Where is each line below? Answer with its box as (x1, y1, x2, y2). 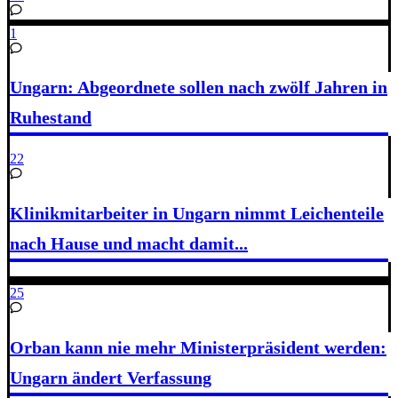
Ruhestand (10, 107, 92, 128)
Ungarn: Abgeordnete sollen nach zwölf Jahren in (10, 77, 387, 98)
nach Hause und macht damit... (10, 233, 248, 253)
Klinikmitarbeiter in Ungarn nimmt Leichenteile (10, 203, 384, 223)
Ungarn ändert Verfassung (10, 367, 211, 387)
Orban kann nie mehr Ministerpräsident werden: (10, 337, 386, 357)
